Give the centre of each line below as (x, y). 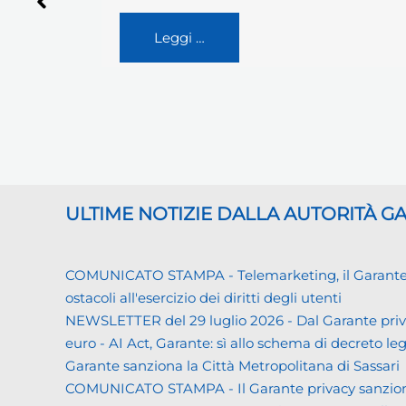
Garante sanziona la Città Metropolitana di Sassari (232, 365)
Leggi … (179, 60)
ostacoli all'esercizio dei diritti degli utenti (203, 297)
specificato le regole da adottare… (232, 14)
